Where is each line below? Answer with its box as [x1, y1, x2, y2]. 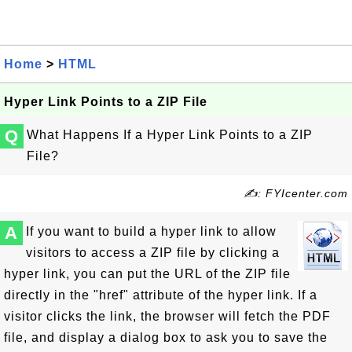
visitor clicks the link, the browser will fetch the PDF [4, 310, 331, 323]
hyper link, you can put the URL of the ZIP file [4, 267, 291, 280]
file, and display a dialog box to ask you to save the [4, 331, 328, 344]
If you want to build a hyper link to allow [26, 225, 277, 238]
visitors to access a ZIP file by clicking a [26, 246, 280, 259]
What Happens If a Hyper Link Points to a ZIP [27, 128, 313, 141]
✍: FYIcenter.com [244, 187, 348, 200]
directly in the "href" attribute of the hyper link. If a [4, 288, 317, 302]
